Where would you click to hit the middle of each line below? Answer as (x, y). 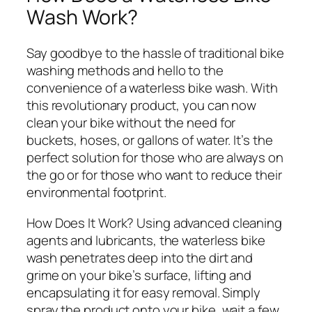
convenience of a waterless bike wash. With (152, 88)
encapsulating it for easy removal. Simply (143, 292)
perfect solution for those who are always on (155, 158)
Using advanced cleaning (208, 223)
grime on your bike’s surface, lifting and (139, 275)
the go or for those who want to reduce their (154, 175)
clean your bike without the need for (131, 123)
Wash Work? (82, 17)
